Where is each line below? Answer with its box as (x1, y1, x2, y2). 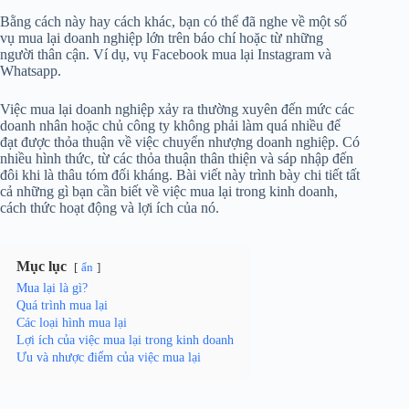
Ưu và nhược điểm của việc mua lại (16, 349, 201, 364)
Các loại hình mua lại (16, 314, 127, 330)
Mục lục (16, 257, 67, 274)
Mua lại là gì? (16, 279, 88, 295)
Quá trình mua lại (16, 297, 108, 312)
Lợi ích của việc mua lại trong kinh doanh (16, 331, 234, 347)
